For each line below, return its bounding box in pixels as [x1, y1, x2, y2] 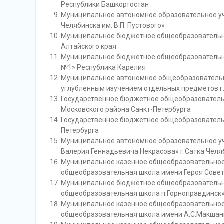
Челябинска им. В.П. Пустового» [61, 21, 165, 29]
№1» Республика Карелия [61, 63, 146, 71]
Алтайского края [61, 42, 116, 50]
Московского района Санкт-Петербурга [61, 105, 191, 113]
